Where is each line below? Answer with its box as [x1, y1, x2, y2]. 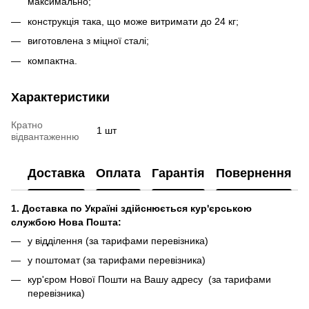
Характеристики [11, 90, 110, 104]
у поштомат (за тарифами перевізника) [28, 254, 206, 266]
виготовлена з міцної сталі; [28, 35, 149, 47]
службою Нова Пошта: [11, 216, 121, 228]
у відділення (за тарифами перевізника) [28, 235, 208, 246]
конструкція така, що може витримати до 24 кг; [28, 15, 239, 27]
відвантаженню [11, 130, 79, 142]
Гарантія [152, 166, 205, 181]
